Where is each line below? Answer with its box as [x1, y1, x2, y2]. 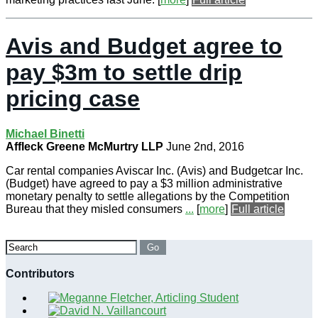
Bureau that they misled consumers [6, 202, 185, 215]
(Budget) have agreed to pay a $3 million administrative [6, 177, 283, 190]
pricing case [6, 86, 140, 112]
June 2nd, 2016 [166, 140, 244, 153]
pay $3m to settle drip [6, 60, 242, 86]
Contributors [6, 267, 75, 280]
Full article [231, 202, 284, 215]
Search [5, 238, 41, 251]
